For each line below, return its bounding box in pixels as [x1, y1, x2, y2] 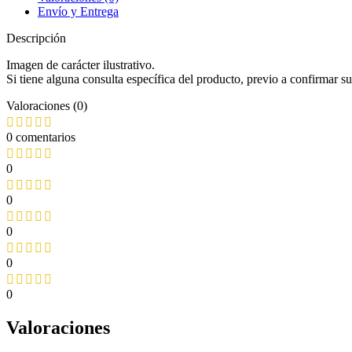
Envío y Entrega [38, 4, 119, 18]
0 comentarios [6, 130, 75, 144]
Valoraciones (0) [6, 98, 87, 112]
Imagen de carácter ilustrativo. [6, 57, 155, 71]
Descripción [6, 31, 66, 45]
